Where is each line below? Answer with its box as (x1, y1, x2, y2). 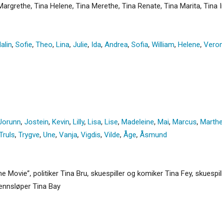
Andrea (105, 40, 128, 49)
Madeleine (121, 117, 154, 126)
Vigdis (81, 130, 101, 139)
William (152, 40, 174, 49)
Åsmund (140, 130, 167, 139)
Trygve (18, 130, 40, 139)
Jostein (24, 117, 49, 126)
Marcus (172, 117, 197, 126)
